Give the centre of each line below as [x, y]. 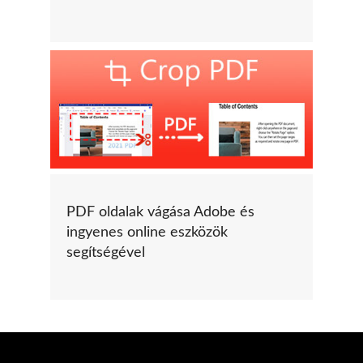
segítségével [106, 252]
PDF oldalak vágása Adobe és [160, 212]
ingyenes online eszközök [147, 232]
